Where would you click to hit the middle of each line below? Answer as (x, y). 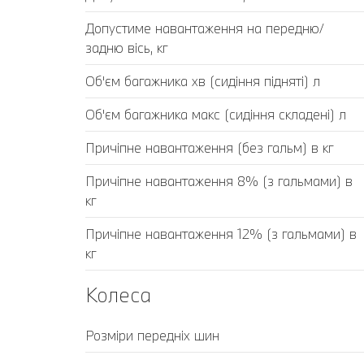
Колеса (118, 294)
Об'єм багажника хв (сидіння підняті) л (203, 80)
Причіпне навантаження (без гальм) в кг (210, 147)
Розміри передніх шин (152, 335)
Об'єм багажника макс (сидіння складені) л (216, 114)
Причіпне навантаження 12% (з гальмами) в (221, 233)
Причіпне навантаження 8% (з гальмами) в (219, 180)
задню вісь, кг (127, 47)
